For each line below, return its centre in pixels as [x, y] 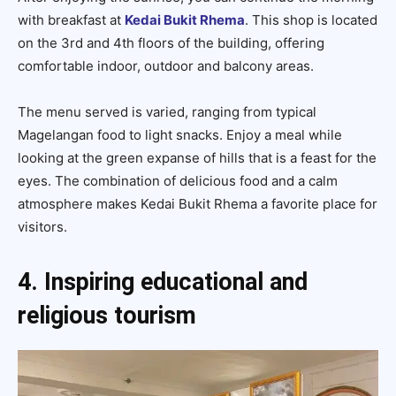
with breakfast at [71, 19]
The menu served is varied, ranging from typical [167, 111]
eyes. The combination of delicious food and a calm [178, 180]
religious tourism [107, 315]
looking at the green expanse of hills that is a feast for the [197, 157]
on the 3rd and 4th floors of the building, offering [171, 42]
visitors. [42, 226]
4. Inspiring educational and [163, 282]
